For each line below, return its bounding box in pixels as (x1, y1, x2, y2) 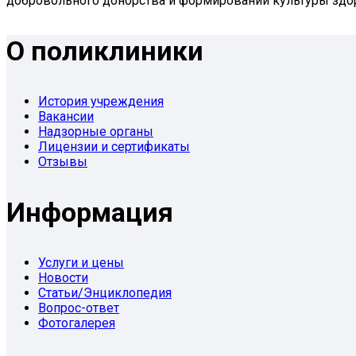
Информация (6, 195, 173, 228)
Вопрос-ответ (38, 300, 119, 315)
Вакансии (38, 108, 94, 124)
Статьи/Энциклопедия (38, 284, 172, 300)
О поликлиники (6, 34, 203, 67)
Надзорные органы (38, 123, 153, 139)
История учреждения (38, 93, 164, 109)
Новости (38, 269, 88, 285)
